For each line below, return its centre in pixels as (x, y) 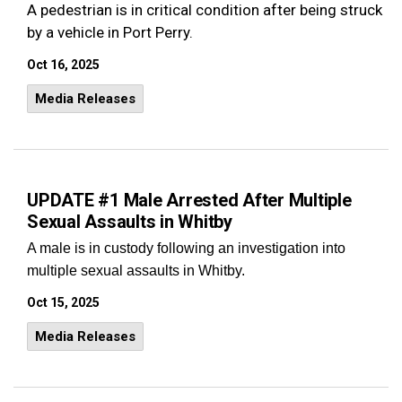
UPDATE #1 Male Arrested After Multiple (189, 200)
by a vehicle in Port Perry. (110, 32)
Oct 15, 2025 (63, 302)
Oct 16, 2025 (63, 65)
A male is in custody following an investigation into (186, 248)
